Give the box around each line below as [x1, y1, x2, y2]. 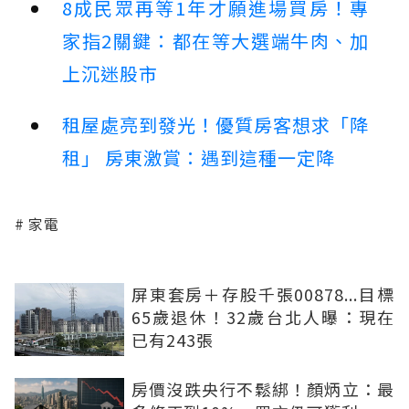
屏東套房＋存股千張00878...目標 [131, 282, 394, 307]
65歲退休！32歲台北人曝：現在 [131, 305, 394, 330]
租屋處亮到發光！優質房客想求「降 [62, 111, 369, 139]
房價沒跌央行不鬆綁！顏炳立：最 [131, 377, 394, 402]
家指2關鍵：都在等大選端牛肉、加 [62, 27, 369, 55]
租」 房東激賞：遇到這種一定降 [62, 144, 335, 172]
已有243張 [131, 328, 214, 352]
